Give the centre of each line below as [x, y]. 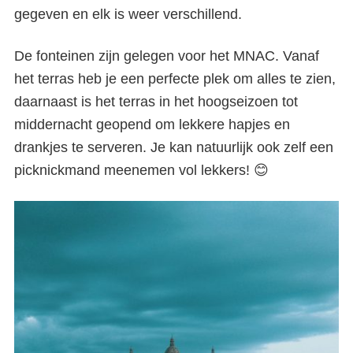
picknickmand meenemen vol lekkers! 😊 [141, 171]
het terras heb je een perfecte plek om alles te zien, [175, 79]
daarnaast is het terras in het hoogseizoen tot [156, 102]
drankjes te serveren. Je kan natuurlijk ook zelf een [174, 148]
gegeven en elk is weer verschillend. [128, 15]
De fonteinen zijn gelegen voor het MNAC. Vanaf [167, 56]
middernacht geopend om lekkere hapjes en [152, 125]
